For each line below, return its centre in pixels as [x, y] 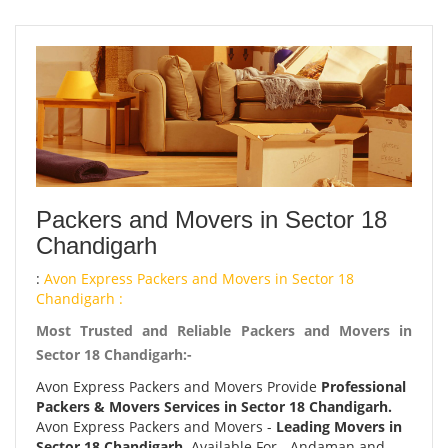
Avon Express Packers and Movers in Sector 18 [199, 278]
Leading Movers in [339, 426]
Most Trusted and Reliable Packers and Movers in [224, 330]
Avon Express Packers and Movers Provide [178, 386]
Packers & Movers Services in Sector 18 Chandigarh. [214, 406]
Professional [363, 386]
